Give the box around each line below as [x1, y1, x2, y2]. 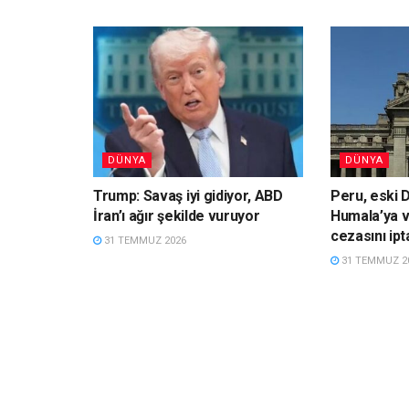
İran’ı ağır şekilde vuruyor [93, 206, 260, 225]
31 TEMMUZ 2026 [101, 234, 186, 246]
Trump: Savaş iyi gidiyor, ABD [93, 186, 283, 204]
